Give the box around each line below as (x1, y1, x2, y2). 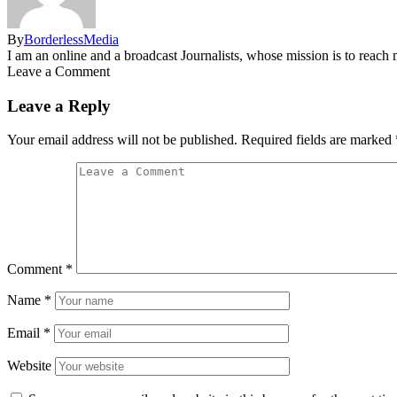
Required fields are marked (241, 132, 395, 148)
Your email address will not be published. (7, 132, 237, 148)
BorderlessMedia (24, 31, 119, 47)
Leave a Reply (7, 96, 111, 115)
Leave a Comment (7, 63, 110, 79)
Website (7, 358, 51, 374)
